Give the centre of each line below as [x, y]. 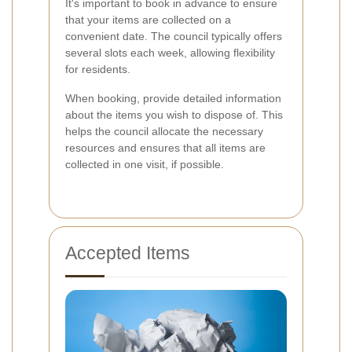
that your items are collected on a [148, 20]
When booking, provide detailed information [173, 99]
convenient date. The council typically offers [174, 37]
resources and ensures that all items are [165, 148]
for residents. [98, 70]
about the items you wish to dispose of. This [174, 115]
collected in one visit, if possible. [145, 165]
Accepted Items [128, 253]
